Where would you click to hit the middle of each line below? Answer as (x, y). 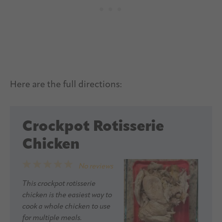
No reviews (96, 166)
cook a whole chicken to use (66, 207)
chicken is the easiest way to (67, 195)
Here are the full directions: (66, 85)
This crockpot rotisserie (59, 184)
